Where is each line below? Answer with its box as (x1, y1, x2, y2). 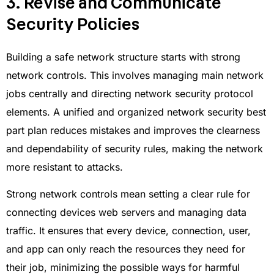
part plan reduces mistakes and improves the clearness (6, 124, 260, 136)
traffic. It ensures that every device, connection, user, (6, 224, 251, 237)
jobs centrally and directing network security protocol (6, 87, 253, 100)
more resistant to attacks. (6, 160, 123, 173)
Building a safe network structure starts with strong (6, 50, 240, 63)
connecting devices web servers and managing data (6, 206, 246, 219)
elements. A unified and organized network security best (6, 105, 266, 118)
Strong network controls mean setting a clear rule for (6, 188, 250, 201)
